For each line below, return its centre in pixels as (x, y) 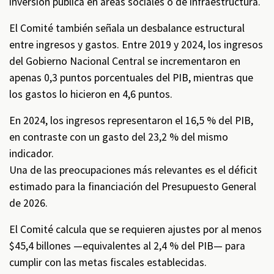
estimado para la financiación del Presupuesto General (133, 187)
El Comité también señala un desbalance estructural (127, 28)
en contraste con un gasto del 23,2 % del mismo (119, 137)
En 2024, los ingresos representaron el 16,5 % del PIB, (131, 120)
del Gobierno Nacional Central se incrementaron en (125, 61)
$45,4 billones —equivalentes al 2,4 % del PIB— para (127, 246)
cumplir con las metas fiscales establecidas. (108, 262)
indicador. (31, 154)
